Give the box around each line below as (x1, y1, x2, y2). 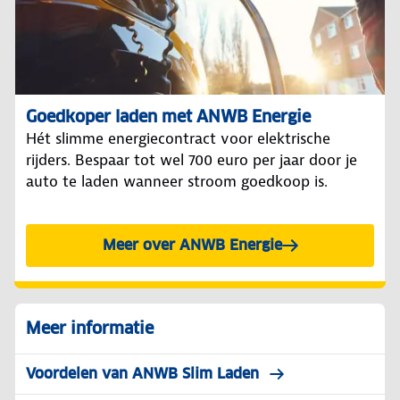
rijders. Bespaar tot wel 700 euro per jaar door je (26, 149, 357, 170)
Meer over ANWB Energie (102, 235, 282, 254)
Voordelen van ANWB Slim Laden (26, 363, 259, 383)
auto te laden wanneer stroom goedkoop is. (26, 171, 328, 191)
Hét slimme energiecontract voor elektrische (26, 128, 330, 148)
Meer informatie (26, 317, 154, 338)
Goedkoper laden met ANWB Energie (26, 105, 311, 127)
